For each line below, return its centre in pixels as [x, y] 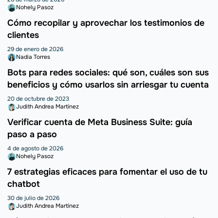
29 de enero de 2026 [35, 49]
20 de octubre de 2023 [38, 99]
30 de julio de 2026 [33, 198]
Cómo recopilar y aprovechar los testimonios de [106, 23]
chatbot [24, 184]
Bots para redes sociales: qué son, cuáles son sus [108, 73]
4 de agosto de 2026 [35, 149]
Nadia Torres [33, 57]
